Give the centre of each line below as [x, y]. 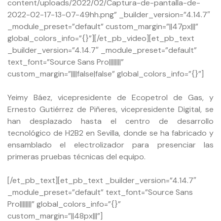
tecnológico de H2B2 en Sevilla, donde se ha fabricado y [110, 133]
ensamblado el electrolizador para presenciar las [110, 145]
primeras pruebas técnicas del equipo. [76, 156]
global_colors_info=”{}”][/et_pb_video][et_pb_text [101, 38]
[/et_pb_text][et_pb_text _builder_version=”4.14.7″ [102, 180]
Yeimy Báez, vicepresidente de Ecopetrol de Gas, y [110, 97]
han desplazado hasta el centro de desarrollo [110, 121]
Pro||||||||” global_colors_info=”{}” [64, 204]
